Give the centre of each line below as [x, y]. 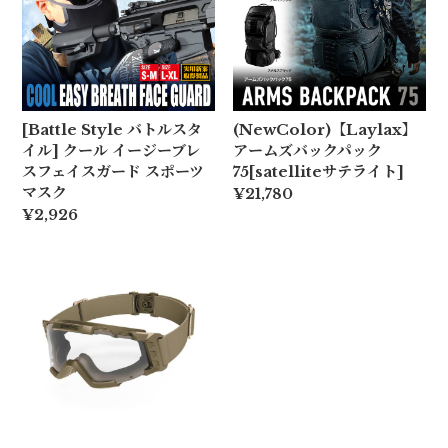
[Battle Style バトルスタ [112, 129]
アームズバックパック [307, 150]
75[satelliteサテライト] [318, 171]
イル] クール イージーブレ [111, 150]
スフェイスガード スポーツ [113, 171]
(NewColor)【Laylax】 [324, 129]
